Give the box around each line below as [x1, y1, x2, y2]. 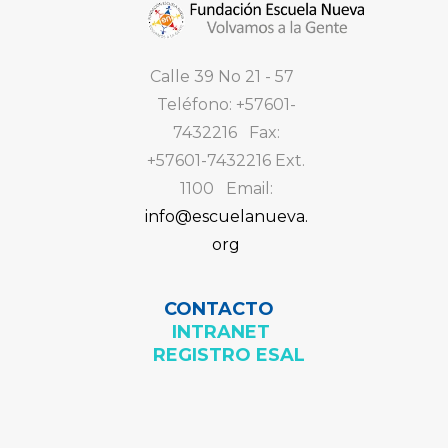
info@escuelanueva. [144, 206, 308, 226]
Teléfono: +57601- [156, 94, 296, 114]
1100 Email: [179, 178, 273, 198]
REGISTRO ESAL [152, 344, 305, 367]
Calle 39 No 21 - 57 [150, 66, 302, 86]
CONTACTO [163, 298, 289, 321]
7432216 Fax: [172, 122, 280, 142]
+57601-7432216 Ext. [147, 150, 305, 170]
